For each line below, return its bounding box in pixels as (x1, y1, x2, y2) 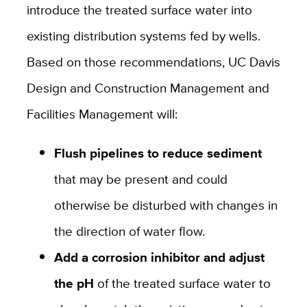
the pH (53, 273, 94, 293)
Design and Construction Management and (26, 77, 269, 97)
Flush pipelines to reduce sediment (53, 143, 262, 162)
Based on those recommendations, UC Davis (26, 51, 280, 71)
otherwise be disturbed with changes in (53, 195, 278, 214)
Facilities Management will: (26, 103, 177, 123)
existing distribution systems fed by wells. (26, 25, 260, 45)
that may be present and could (53, 169, 228, 188)
